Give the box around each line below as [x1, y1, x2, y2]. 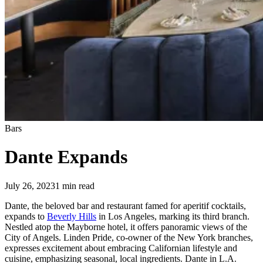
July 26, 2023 [5, 180, 55, 191]
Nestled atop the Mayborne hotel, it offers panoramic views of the [5, 221, 247, 232]
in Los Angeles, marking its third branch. [96, 211, 249, 221]
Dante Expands [5, 146, 127, 168]
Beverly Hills [47, 211, 96, 221]
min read [60, 180, 95, 191]
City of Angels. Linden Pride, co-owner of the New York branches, [5, 232, 253, 242]
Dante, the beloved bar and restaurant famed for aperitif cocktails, [5, 200, 246, 211]
